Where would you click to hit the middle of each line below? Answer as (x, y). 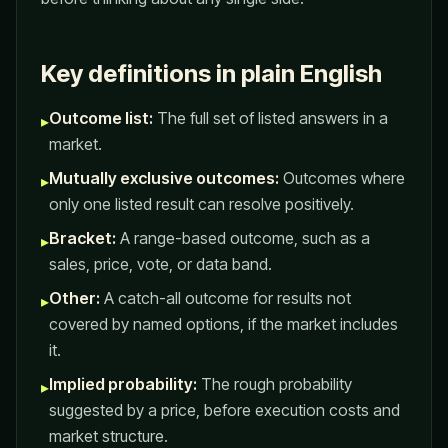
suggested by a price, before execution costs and (224, 410)
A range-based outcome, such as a (243, 238)
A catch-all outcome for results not (225, 298)
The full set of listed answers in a (270, 118)
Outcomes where (342, 178)
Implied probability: (123, 384)
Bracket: (82, 238)
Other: (74, 298)
